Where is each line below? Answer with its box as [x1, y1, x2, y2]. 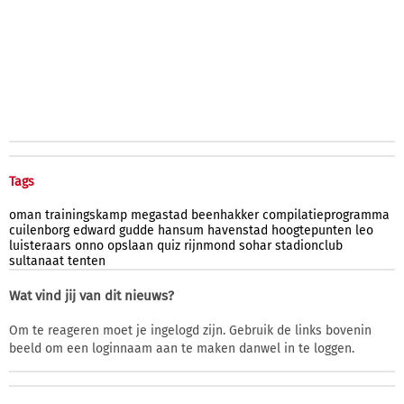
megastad [131, 207, 188, 223]
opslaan [107, 237, 153, 253]
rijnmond [184, 237, 235, 253]
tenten [68, 252, 106, 269]
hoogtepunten [271, 222, 352, 238]
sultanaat [9, 252, 64, 269]
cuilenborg [9, 222, 69, 238]
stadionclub [275, 237, 343, 253]
